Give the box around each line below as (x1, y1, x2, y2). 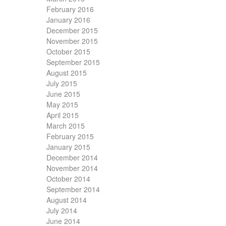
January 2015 (46, 142, 90, 152)
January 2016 (46, 15, 90, 25)
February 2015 (46, 131, 94, 142)
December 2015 (46, 25, 98, 36)
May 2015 (46, 99, 78, 110)
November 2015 (46, 36, 98, 46)
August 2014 (46, 195, 87, 205)
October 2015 (46, 46, 90, 57)
